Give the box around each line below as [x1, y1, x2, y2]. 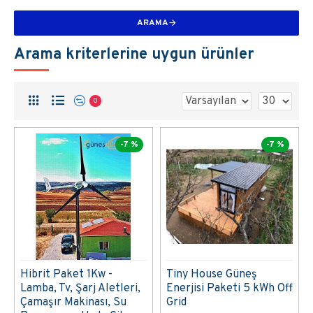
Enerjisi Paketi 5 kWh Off [166, 281, 293, 296]
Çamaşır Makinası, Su [20, 295, 126, 310]
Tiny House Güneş [166, 267, 257, 282]
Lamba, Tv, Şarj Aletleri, [20, 281, 140, 296]
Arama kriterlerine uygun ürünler [14, 45, 254, 64]
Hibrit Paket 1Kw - [20, 267, 112, 282]
